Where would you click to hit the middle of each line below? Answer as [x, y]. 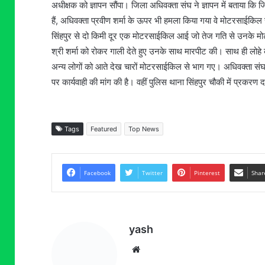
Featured [104, 129]
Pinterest [207, 173]
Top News [144, 129]
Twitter [152, 173]
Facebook [97, 173]
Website [156, 249]
